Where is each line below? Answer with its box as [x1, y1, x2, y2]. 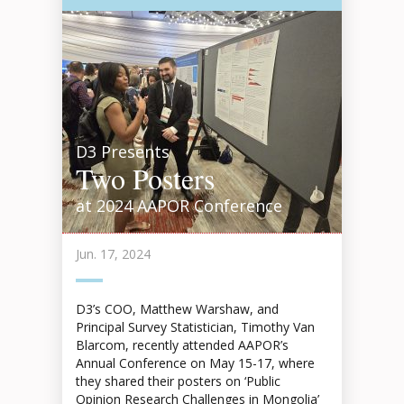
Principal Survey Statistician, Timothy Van [76, 318, 315, 335]
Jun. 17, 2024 [76, 245, 151, 262]
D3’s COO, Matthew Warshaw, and [76, 300, 279, 317]
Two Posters [76, 159, 215, 197]
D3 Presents [76, 141, 170, 162]
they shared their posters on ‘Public [76, 372, 280, 390]
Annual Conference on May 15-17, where [76, 354, 315, 372]
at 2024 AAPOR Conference [76, 195, 282, 216]
